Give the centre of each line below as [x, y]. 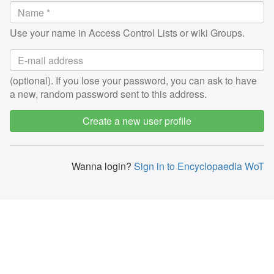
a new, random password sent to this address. [108, 94]
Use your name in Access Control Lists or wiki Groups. [127, 33]
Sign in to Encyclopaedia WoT [198, 166]
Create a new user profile [137, 121]
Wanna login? [102, 166]
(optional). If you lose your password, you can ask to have [133, 80]
